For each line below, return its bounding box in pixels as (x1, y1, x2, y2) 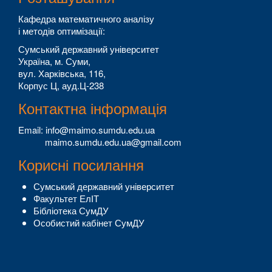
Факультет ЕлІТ (33, 192, 99, 205)
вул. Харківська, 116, (18, 67, 106, 80)
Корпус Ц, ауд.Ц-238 (18, 79, 104, 92)
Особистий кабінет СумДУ (33, 216, 144, 229)
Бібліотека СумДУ (33, 204, 109, 217)
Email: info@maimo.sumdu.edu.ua (18, 123, 155, 137)
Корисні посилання (18, 154, 144, 175)
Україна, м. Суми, (18, 55, 90, 68)
